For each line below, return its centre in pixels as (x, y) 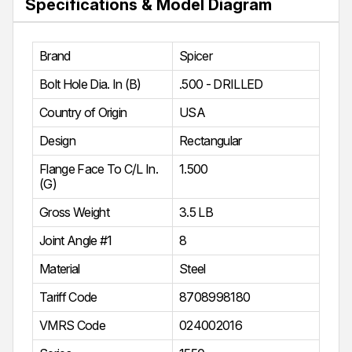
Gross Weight (74, 213)
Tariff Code (68, 297)
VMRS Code (72, 326)
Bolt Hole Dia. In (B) (90, 84)
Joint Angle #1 (76, 241)
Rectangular (211, 141)
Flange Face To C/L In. (99, 169)
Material (60, 269)
